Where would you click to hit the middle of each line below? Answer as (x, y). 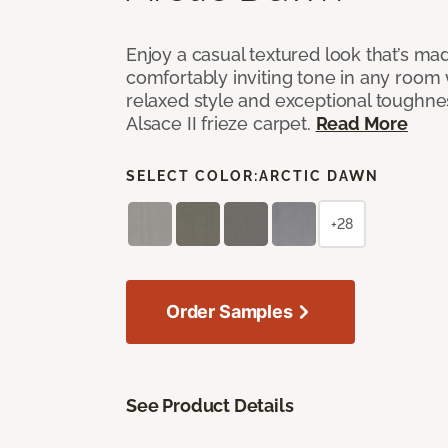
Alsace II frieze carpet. (221, 123)
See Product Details (210, 405)
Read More (361, 123)
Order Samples (229, 311)
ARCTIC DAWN (319, 175)
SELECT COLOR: (192, 175)
